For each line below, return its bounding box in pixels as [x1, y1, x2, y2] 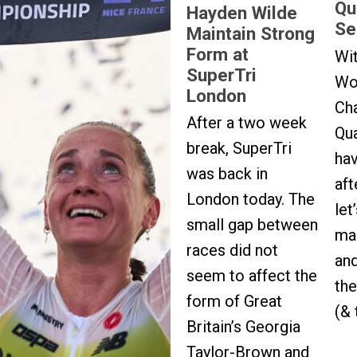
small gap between [186, 215, 318, 235]
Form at [186, 43, 249, 65]
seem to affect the [186, 266, 317, 286]
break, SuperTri [186, 139, 292, 159]
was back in [186, 164, 268, 184]
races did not [186, 241, 278, 261]
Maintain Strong [186, 22, 315, 44]
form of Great [186, 292, 282, 312]
